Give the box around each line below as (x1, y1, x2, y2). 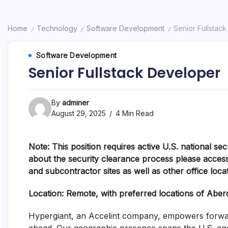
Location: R (28, 188, 72, 198)
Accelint (89, 211, 120, 221)
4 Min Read (113, 109, 154, 118)
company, (122, 211, 163, 221)
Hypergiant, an (28, 211, 89, 221)
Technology (37, 24, 77, 33)
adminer (62, 98, 89, 107)
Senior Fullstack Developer (28, 63, 220, 83)
